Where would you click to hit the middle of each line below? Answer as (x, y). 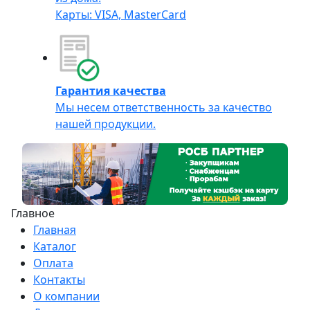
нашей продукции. (106, 124)
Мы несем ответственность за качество (164, 108)
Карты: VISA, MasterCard (121, 15)
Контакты (59, 279)
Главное (33, 213)
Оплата (53, 263)
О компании (66, 296)
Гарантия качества (111, 91)
